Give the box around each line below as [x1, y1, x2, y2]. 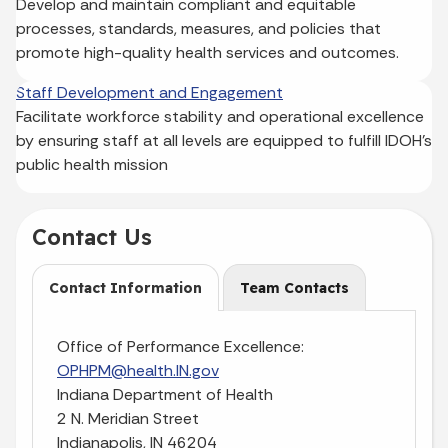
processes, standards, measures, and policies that [16, 17, 381, 39]
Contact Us [32, 222, 152, 250]
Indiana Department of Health [57, 383, 273, 405]
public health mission [16, 153, 168, 175]
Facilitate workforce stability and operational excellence [16, 105, 424, 127]
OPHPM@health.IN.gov [57, 359, 219, 381]
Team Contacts [240, 278, 349, 297]
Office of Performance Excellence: [57, 335, 304, 357]
